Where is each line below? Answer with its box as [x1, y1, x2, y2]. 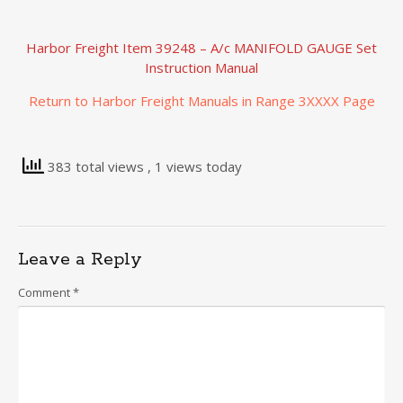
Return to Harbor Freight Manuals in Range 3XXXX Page [28, 92, 375, 110]
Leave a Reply [18, 248, 142, 271]
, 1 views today [148, 157, 242, 175]
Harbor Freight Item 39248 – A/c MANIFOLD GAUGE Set [26, 39, 377, 57]
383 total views [44, 157, 148, 175]
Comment [18, 284, 73, 300]
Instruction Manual [145, 58, 258, 76]
